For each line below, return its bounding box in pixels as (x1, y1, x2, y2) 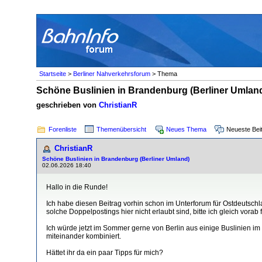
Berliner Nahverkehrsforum (73, 70, 150, 77)
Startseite (39, 70, 66, 77)
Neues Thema (166, 125, 206, 133)
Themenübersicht (96, 125, 146, 133)
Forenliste (49, 125, 77, 133)
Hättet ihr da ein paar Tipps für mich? (46, 248, 163, 257)
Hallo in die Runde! (46, 182, 108, 191)
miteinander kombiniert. (46, 232, 121, 240)
